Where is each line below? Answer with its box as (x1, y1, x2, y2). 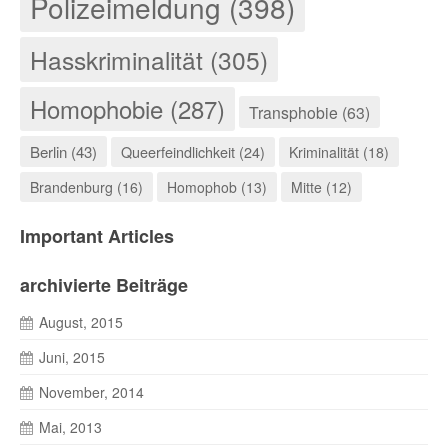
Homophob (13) (167, 176, 267, 197)
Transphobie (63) (249, 100, 370, 123)
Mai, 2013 (39, 416, 102, 437)
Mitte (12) (291, 176, 352, 197)
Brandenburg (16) (30, 176, 143, 197)
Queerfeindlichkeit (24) (121, 140, 265, 162)
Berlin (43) (30, 140, 97, 162)
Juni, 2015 (39, 346, 105, 367)
